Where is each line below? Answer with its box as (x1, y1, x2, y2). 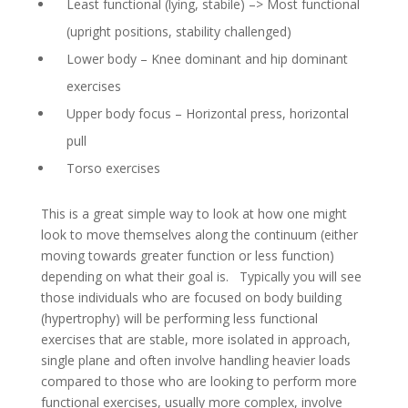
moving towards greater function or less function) (40, 247, 334, 264)
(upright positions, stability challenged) (66, 23, 291, 40)
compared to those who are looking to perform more (40, 372, 357, 390)
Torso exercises (66, 159, 160, 177)
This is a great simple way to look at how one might (40, 205, 347, 222)
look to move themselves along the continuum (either (40, 226, 358, 243)
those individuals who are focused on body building (40, 289, 342, 306)
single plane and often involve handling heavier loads (40, 352, 351, 369)
